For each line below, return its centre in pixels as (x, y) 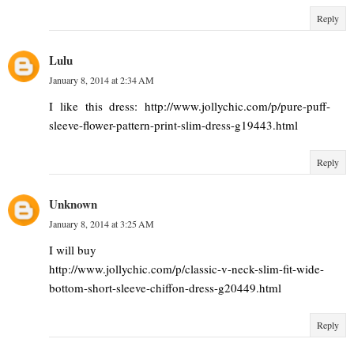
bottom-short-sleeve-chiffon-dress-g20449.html (165, 287)
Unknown (73, 203)
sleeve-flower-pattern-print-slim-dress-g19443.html (173, 124)
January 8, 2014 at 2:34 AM (102, 79)
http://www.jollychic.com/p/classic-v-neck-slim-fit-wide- (186, 268)
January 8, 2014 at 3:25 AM (102, 223)
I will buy (73, 249)
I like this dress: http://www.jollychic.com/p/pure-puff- (190, 105)
